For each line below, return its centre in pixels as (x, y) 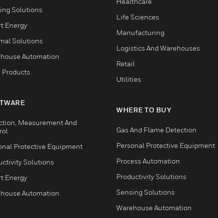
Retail (126, 64)
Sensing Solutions (145, 192)
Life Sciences (138, 17)
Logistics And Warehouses (158, 48)
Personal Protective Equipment (166, 145)
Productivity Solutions (151, 176)
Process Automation (148, 161)
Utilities (129, 79)
